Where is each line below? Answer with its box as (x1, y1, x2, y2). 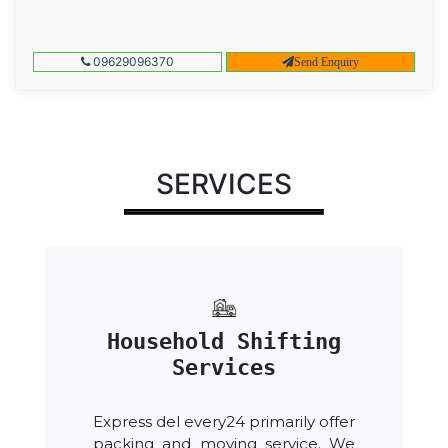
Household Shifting (107, 329, 341, 355)
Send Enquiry (294, 54, 360, 69)
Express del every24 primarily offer (93, 412, 355, 432)
